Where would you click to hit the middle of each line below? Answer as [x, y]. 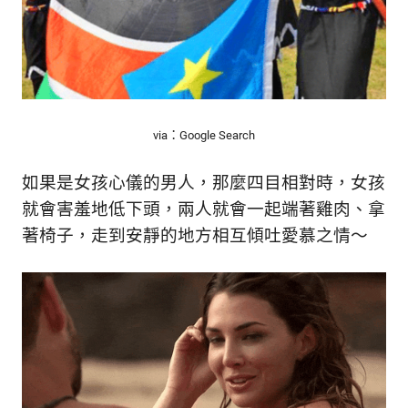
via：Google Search [204, 135]
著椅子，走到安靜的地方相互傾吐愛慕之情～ [195, 235]
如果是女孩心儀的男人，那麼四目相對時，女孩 [204, 183]
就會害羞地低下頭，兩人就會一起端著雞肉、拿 [204, 209]
